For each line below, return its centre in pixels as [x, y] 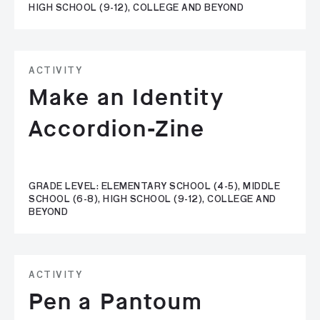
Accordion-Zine [117, 129]
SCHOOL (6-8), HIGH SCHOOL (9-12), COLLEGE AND [152, 200]
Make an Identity [126, 97]
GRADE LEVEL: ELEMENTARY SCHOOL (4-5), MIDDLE [154, 187]
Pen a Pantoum [116, 302]
